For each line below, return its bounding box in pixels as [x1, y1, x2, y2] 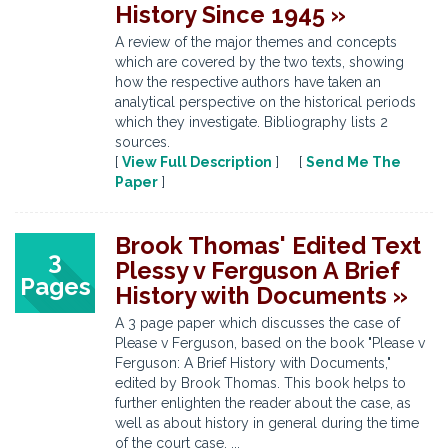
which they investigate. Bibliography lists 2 [115, 114, 388, 130]
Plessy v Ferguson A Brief [115, 257, 400, 284]
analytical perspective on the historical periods [115, 94, 416, 110]
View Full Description [122, 154, 272, 170]
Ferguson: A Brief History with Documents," [115, 355, 391, 371]
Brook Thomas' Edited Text [115, 232, 421, 259]
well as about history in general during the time [115, 415, 419, 431]
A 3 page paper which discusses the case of [115, 315, 400, 331]
